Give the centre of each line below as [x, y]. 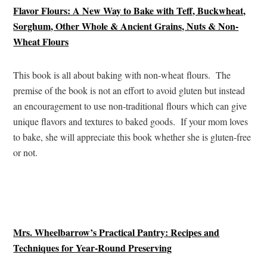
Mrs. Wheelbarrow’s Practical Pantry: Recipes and [117, 232]
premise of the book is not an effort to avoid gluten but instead [129, 90]
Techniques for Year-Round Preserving [93, 247]
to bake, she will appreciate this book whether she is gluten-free [132, 136]
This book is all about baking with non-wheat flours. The [122, 74]
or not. [26, 152]
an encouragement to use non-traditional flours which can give [130, 105]
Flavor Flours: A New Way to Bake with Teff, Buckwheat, [130, 10]
